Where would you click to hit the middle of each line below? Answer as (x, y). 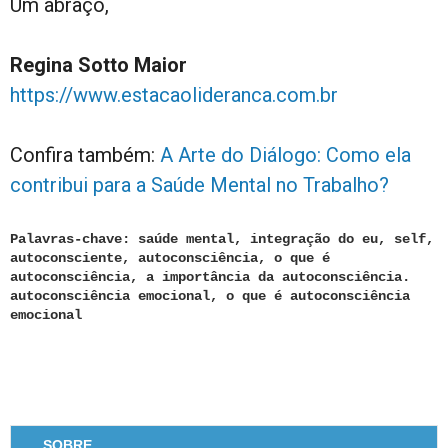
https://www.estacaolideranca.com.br (174, 94)
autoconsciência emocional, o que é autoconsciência (210, 295)
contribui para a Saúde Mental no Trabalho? (199, 184)
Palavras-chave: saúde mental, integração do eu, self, (222, 238)
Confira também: (85, 154)
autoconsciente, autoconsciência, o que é (170, 257)
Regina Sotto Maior (98, 64)
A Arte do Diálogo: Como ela (285, 154)
